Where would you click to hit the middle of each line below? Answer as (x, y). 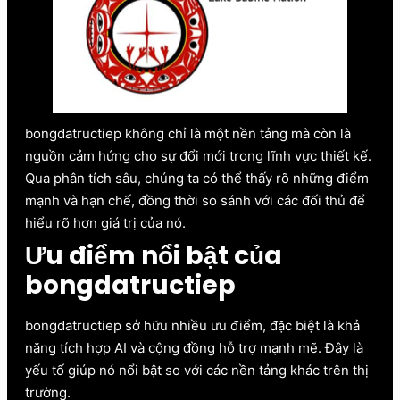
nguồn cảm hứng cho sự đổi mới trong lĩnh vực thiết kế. (198, 155)
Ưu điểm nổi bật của (154, 255)
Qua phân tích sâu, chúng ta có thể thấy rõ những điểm (197, 178)
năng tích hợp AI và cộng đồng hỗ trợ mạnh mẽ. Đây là (194, 347)
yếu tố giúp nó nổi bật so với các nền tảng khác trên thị (197, 370)
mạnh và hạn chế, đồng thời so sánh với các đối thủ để (195, 200)
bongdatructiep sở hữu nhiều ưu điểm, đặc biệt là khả (192, 325)
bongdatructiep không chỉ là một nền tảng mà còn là (188, 133)
